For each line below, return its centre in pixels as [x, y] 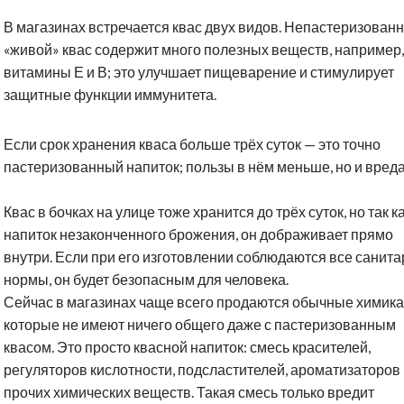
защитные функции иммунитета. [110, 95]
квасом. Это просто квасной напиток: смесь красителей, [187, 347]
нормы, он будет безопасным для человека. [146, 280]
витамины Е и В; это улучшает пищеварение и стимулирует [199, 72]
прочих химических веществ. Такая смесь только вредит [189, 392]
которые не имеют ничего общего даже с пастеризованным [200, 325]
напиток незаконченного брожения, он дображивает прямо [198, 234]
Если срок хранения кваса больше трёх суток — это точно [192, 144]
